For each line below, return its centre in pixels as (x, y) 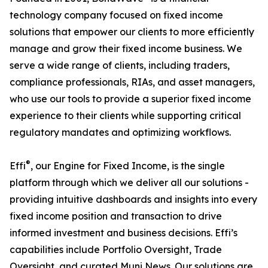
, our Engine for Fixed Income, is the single (128, 166)
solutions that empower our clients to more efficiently (132, 32)
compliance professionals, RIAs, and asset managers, (132, 82)
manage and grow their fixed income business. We (126, 48)
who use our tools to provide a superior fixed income (130, 99)
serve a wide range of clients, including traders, (120, 65)
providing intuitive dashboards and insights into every (133, 199)
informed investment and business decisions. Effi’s (124, 233)
